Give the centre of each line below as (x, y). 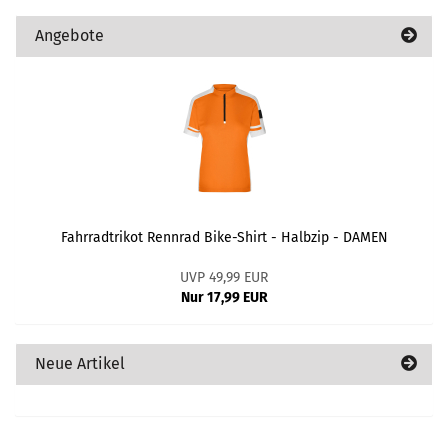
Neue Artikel (78, 363)
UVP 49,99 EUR (224, 277)
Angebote (67, 35)
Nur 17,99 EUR (224, 297)
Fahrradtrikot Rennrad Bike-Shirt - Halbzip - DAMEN (224, 237)
